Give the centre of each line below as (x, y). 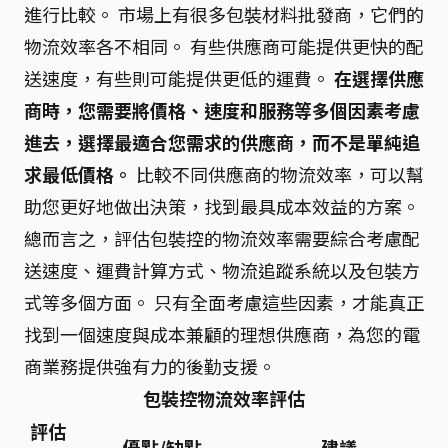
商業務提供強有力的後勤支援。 (150, 366)
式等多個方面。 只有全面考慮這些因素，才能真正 (224, 302)
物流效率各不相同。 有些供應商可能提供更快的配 (224, 46)
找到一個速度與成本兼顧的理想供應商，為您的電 (222, 334)
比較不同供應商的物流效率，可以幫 (278, 174)
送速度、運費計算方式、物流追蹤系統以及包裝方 (222, 270)
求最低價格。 (78, 174)
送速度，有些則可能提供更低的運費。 (179, 78)
